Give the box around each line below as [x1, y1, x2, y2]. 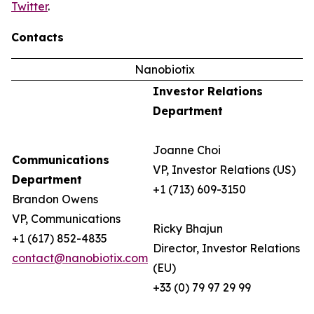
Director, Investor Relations [153, 241, 300, 255]
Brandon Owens [12, 192, 98, 206]
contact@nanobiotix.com [12, 251, 148, 265]
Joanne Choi [153, 143, 221, 157]
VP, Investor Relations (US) [153, 163, 296, 177]
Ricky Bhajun [153, 221, 223, 235]
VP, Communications [12, 212, 121, 226]
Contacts [11, 30, 64, 44]
